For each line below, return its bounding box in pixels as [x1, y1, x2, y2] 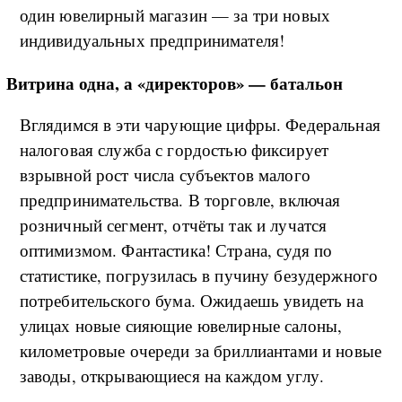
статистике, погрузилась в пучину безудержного [19, 263, 379, 286]
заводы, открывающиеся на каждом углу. [19, 363, 325, 387]
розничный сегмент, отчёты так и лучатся [19, 213, 328, 236]
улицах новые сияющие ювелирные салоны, [19, 313, 343, 336]
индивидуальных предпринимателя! [19, 28, 285, 51]
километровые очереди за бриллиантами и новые [19, 338, 382, 362]
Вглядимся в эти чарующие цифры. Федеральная [19, 112, 380, 135]
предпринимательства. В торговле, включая [19, 188, 341, 211]
